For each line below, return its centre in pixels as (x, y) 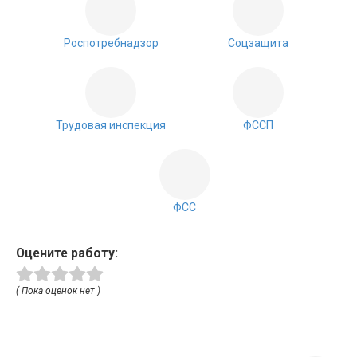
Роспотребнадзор (111, 43)
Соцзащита (258, 43)
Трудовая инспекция (111, 125)
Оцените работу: (67, 253)
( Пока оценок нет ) (58, 290)
